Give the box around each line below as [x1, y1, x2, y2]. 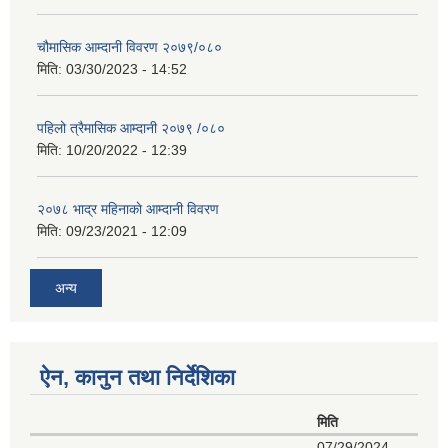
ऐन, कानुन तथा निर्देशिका [40, 364, 235, 390]
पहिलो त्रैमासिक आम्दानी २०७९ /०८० [37, 120, 225, 137]
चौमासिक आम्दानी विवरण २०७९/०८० [37, 39, 222, 56]
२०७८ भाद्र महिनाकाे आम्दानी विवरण [37, 201, 219, 218]
